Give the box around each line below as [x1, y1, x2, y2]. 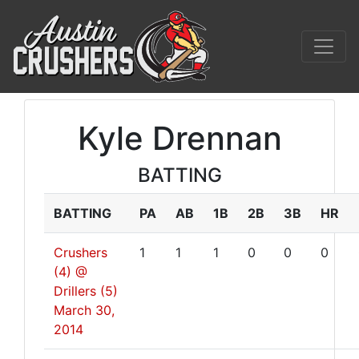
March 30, [54, 302, 115, 318]
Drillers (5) [54, 283, 118, 299]
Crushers [54, 244, 107, 260]
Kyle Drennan [77, 119, 282, 158]
